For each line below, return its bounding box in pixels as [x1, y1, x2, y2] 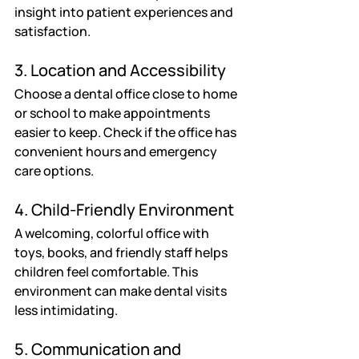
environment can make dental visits [14, 281, 229, 300]
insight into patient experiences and [14, 2, 236, 21]
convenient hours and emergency [14, 142, 220, 160]
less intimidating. [14, 301, 118, 319]
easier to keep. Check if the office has [14, 123, 239, 141]
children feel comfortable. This [14, 262, 200, 280]
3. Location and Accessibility [14, 58, 226, 81]
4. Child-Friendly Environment [14, 198, 234, 220]
